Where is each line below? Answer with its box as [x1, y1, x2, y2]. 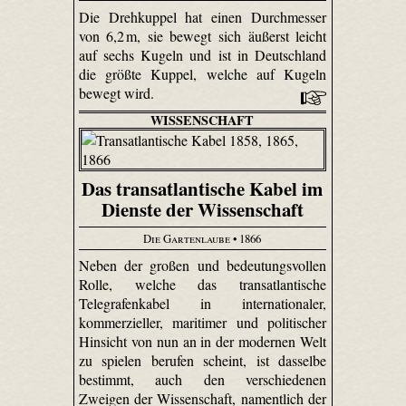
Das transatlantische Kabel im [82, 175, 324, 203]
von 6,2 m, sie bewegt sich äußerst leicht [78, 25, 327, 45]
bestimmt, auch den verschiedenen [78, 370, 327, 390]
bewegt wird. [78, 82, 158, 102]
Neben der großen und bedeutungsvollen [78, 256, 327, 275]
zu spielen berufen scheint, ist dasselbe [78, 351, 327, 371]
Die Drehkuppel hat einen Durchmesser [78, 6, 327, 26]
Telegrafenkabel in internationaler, [78, 294, 327, 314]
